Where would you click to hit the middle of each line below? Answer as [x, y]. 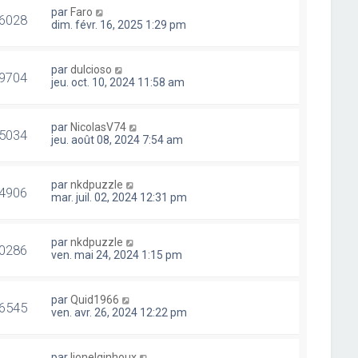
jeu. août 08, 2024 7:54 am [117, 140]
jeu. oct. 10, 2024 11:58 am [118, 82]
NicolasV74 [99, 127]
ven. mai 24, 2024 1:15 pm [117, 255]
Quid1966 [95, 300]
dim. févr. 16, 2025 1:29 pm [119, 25]
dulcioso [91, 70]
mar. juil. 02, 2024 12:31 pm [119, 197]
